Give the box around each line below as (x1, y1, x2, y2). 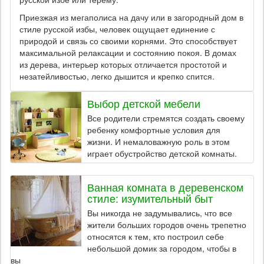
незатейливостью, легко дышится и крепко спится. (19, 70, 214, 82)
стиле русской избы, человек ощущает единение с (19, 23, 215, 35)
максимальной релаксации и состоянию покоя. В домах (19, 47, 236, 58)
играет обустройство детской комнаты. (87, 147, 237, 159)
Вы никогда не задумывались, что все (87, 207, 232, 219)
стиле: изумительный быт (87, 190, 213, 206)
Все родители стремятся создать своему (87, 112, 245, 124)
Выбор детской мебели (87, 95, 200, 111)
